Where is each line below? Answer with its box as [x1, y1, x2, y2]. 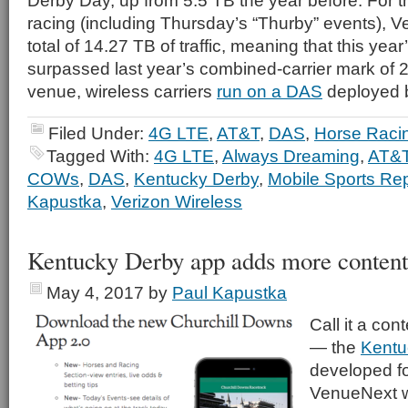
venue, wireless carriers [27, 81, 217, 101]
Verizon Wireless [111, 191, 242, 211]
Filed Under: [48, 123, 148, 143]
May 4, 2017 [46, 282, 144, 302]
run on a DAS [217, 81, 322, 101]
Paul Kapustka [172, 282, 287, 302]
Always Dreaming [222, 146, 360, 166]
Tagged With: [46, 146, 154, 166]
